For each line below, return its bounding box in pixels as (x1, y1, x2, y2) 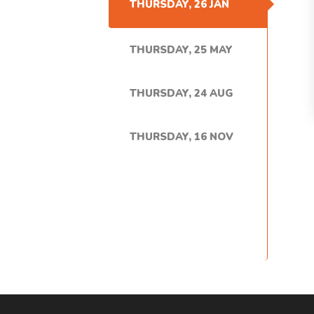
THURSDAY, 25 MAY (130, 43, 233, 57)
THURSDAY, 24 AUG (130, 86, 233, 100)
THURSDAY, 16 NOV (130, 130, 233, 144)
